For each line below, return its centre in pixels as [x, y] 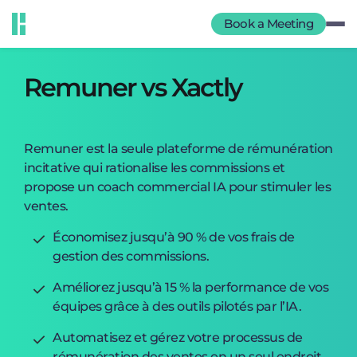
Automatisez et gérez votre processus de [178, 337]
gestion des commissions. [131, 256]
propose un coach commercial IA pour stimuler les [177, 187]
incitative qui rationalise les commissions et [155, 168]
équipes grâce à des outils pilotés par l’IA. [177, 306]
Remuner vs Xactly [133, 87]
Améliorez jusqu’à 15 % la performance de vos [190, 287]
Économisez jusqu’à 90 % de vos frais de [174, 237]
